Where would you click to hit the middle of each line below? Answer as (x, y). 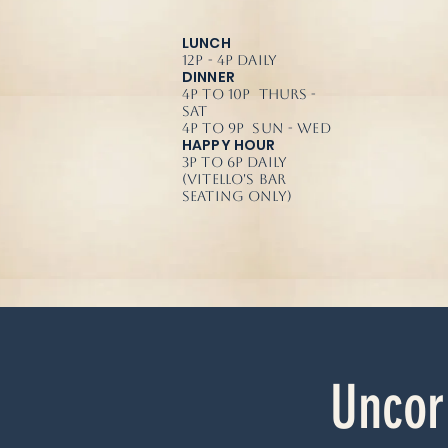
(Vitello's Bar (234, 178)
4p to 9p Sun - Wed (256, 127)
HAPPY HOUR (229, 144)
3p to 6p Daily (234, 161)
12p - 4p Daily (229, 59)
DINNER (208, 76)
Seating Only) (237, 195)
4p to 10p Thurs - (249, 93)
